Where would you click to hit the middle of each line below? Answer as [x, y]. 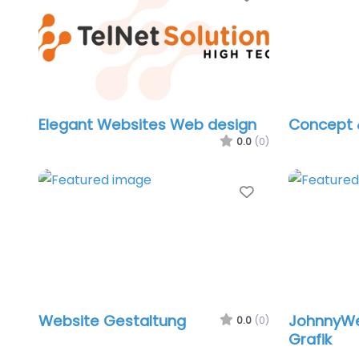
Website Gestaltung [112, 321]
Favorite [286, 191]
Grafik [310, 339]
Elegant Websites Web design [147, 124]
